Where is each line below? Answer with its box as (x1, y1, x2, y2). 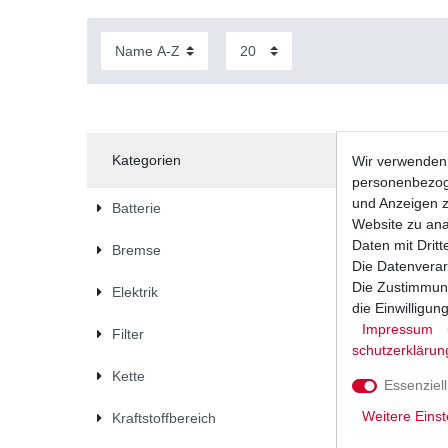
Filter (111, 326, 144, 343)
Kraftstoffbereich (111, 410, 216, 427)
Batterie (111, 200, 161, 217)
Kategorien (111, 151, 181, 168)
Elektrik (111, 284, 158, 301)
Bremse (111, 242, 161, 259)
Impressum (362, 321, 433, 337)
